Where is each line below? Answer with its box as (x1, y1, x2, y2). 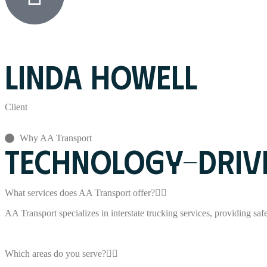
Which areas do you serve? (5, 249, 106, 259)
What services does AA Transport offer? (5, 188, 155, 198)
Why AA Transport (20, 133, 92, 144)
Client (5, 102, 27, 113)
